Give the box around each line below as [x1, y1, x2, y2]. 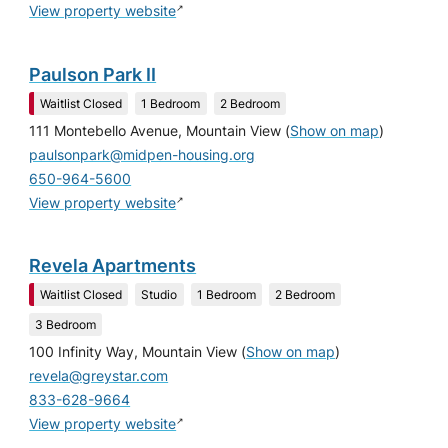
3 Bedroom [35, 316, 97, 332]
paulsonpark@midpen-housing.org [29, 146, 256, 163]
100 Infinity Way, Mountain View [29, 343, 238, 360]
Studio [141, 286, 178, 302]
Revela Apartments [29, 255, 197, 277]
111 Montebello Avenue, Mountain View [29, 122, 282, 139]
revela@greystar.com [29, 367, 169, 384]
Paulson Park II [29, 63, 157, 85]
